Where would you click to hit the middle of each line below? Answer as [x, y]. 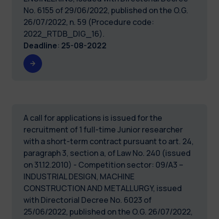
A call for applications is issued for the [93, 118]
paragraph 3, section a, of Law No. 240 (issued [107, 153]
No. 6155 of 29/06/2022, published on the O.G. [106, 10]
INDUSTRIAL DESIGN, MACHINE [79, 176]
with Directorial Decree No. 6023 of [88, 200]
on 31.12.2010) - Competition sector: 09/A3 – [103, 164]
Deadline [40, 45]
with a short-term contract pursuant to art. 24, [109, 141]
